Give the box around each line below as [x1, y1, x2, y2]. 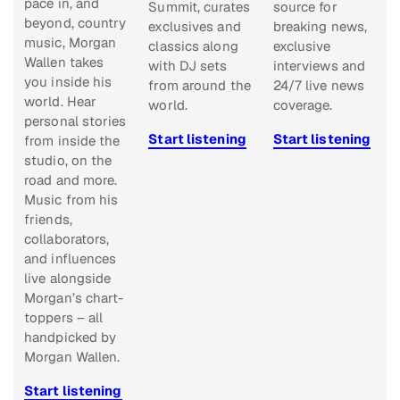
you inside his [24, 73, 112, 91]
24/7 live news [272, 77, 365, 95]
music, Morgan [24, 34, 117, 52]
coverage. [272, 96, 333, 114]
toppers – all [24, 309, 104, 327]
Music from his [24, 191, 119, 209]
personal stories [24, 112, 127, 130]
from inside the [24, 132, 121, 150]
